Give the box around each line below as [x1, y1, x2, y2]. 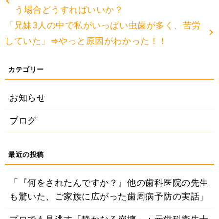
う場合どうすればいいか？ [15, 4, 124, 15]
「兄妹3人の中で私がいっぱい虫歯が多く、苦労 [5, 20, 201, 31]
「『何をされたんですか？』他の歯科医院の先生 [9, 177, 209, 188]
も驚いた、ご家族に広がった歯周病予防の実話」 [9, 191, 209, 202]
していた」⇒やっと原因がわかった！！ [5, 36, 168, 46]
